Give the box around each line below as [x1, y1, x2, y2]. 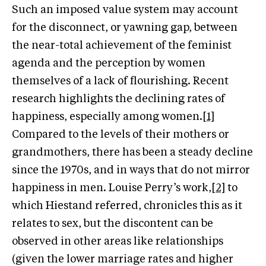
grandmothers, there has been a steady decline [12, 147, 253, 158]
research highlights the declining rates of [12, 93, 225, 104]
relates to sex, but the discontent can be [12, 218, 213, 229]
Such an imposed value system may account [12, 4, 238, 15]
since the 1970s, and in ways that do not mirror [12, 164, 250, 176]
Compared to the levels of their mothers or [12, 129, 229, 140]
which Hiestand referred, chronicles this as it [12, 200, 242, 211]
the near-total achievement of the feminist [12, 40, 232, 51]
